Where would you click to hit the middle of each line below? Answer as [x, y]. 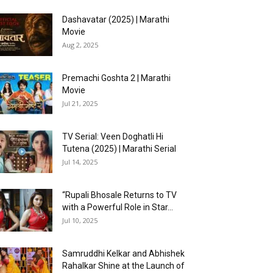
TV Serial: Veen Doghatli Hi [113, 137]
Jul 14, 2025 [80, 162]
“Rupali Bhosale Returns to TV [119, 195]
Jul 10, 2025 [80, 221]
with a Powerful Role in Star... [118, 207]
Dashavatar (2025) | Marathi [116, 20]
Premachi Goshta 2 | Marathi [116, 78]
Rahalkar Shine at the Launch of [123, 266]
